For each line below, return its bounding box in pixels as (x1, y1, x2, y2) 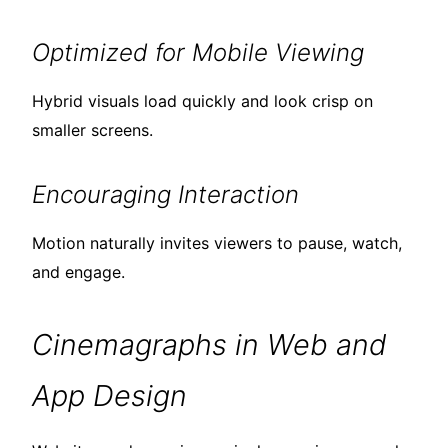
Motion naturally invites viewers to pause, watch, (32, 233, 402, 254)
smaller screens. (32, 120, 153, 141)
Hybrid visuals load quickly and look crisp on (32, 91, 373, 112)
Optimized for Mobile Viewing (32, 38, 364, 68)
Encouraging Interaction (32, 180, 299, 210)
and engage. (32, 262, 125, 283)
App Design (32, 378, 187, 414)
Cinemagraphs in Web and (32, 327, 387, 363)
